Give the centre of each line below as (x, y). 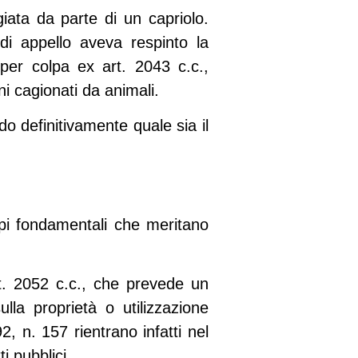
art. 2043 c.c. (153, 66)
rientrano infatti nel (138, 332)
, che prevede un (145, 284)
